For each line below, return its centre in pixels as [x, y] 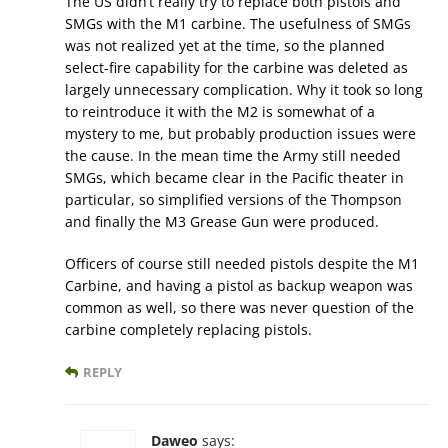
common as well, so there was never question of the [239, 308]
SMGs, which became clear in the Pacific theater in [234, 178]
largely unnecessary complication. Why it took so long [244, 90]
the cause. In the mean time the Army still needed [233, 156]
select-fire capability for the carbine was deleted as [236, 68]
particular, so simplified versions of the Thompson [233, 200]
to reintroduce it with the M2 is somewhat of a [220, 112]
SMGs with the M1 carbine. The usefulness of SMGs [238, 24]
